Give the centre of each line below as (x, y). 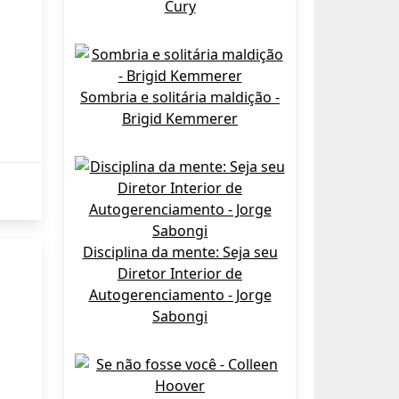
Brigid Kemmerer (180, 118)
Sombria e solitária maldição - (180, 97)
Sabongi (180, 316)
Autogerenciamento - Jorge (180, 295)
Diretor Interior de (180, 273)
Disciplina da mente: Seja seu (180, 252)
